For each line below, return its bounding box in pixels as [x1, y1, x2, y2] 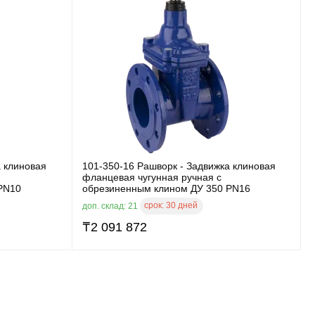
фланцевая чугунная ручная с [82, 171, 221, 183]
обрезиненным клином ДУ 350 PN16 [82, 182, 250, 194]
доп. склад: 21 [82, 200, 140, 211]
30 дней [166, 200, 198, 210]
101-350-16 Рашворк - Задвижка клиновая [82, 160, 276, 172]
